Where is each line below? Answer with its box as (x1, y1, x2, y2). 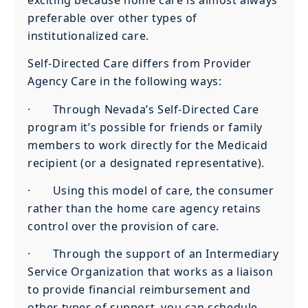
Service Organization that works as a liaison (27, 264, 274, 280)
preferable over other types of (27, 10, 198, 25)
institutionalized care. (27, 27, 149, 43)
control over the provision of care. (27, 219, 220, 234)
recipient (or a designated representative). (27, 155, 265, 170)
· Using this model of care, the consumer (27, 183, 274, 199)
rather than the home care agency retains (27, 201, 262, 217)
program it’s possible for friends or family (27, 119, 263, 135)
